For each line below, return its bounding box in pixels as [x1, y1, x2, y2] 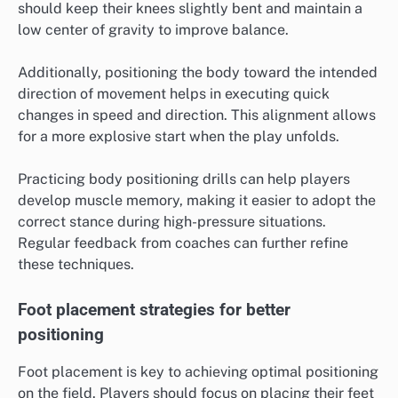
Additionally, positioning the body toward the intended [18, 64, 378, 82]
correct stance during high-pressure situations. [18, 213, 326, 231]
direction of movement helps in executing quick [18, 85, 330, 103]
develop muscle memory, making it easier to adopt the [18, 192, 376, 210]
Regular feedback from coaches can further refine [18, 235, 348, 252]
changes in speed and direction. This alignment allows [18, 107, 376, 124]
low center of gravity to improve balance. [18, 21, 289, 39]
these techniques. [18, 256, 134, 274]
